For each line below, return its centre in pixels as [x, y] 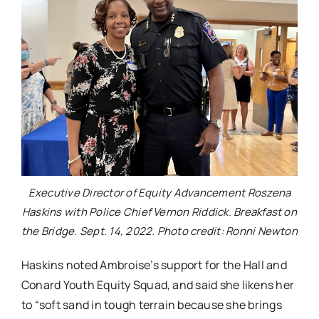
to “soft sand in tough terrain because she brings [151, 304]
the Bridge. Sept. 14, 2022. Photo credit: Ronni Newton [159, 231]
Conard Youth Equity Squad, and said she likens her [157, 284]
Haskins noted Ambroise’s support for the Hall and [154, 265]
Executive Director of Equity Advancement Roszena [159, 192]
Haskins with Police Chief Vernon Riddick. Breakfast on [159, 211]
